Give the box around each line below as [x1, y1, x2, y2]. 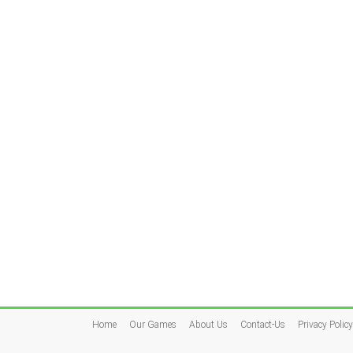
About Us [189, 319, 228, 330]
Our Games [129, 319, 176, 330]
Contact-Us [240, 319, 285, 330]
